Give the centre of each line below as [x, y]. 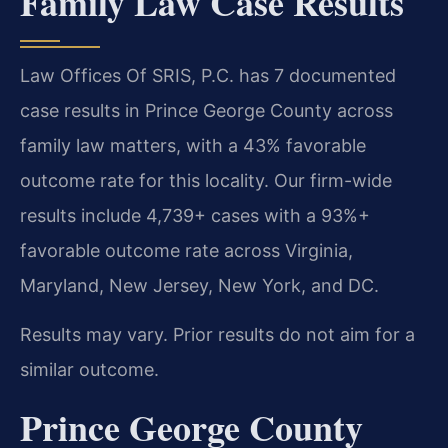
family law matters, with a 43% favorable [193, 146]
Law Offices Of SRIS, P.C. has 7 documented [208, 76]
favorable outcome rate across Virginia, [186, 251]
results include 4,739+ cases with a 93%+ [195, 216]
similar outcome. [89, 370]
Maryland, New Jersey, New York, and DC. [199, 286]
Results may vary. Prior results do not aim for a [217, 335]
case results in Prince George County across [206, 111]
